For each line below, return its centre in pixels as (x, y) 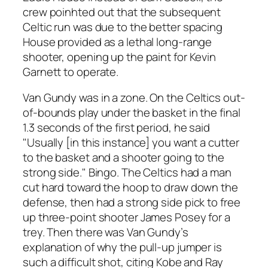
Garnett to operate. (71, 71)
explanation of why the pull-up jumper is (122, 247)
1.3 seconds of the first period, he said (116, 128)
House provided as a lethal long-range (118, 42)
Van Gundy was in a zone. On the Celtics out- (134, 98)
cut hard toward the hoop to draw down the (130, 188)
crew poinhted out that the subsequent (122, 12)
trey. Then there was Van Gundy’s (106, 232)
